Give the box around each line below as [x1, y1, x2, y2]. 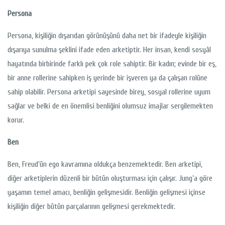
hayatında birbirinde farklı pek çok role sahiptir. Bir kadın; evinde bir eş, [8, 59, 216, 69]
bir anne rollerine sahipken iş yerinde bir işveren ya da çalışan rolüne [8, 73, 207, 83]
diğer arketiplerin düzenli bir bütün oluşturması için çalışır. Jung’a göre [8, 174, 212, 183]
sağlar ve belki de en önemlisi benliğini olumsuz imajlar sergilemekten [8, 101, 213, 111]
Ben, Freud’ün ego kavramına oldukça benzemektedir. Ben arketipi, [8, 160, 202, 169]
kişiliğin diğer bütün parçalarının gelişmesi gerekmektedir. [8, 202, 175, 211]
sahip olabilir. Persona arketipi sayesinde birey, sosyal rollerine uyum [8, 87, 210, 97]
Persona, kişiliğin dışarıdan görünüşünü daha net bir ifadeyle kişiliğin [8, 31, 206, 41]
